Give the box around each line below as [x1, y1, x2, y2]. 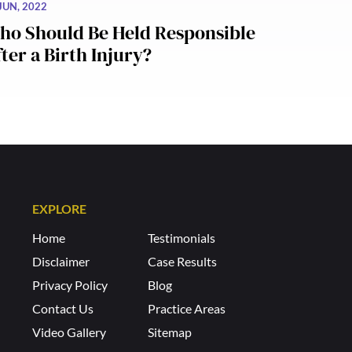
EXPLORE [32, 201, 87, 217]
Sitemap [147, 324, 192, 340]
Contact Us [32, 301, 94, 317]
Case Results [147, 254, 217, 269]
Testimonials [147, 230, 215, 246]
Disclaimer [32, 254, 90, 269]
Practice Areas [147, 301, 225, 317]
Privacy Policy [32, 277, 108, 293]
